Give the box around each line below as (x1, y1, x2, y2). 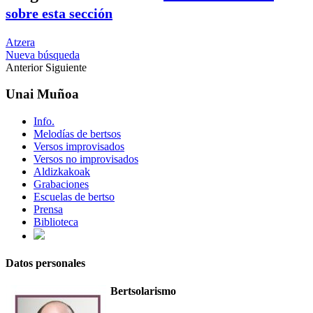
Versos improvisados (34, 140, 124, 153)
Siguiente (45, 61, 87, 73)
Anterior (6, 61, 43, 73)
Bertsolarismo (110, 284, 176, 297)
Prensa (34, 203, 63, 216)
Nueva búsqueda (6, 48, 80, 61)
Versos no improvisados (34, 153, 138, 166)
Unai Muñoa (6, 87, 79, 102)
